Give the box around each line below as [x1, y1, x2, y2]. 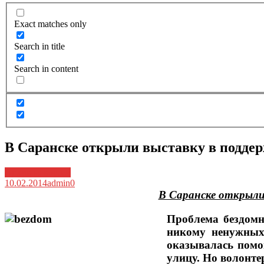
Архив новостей [5, 167, 71, 177]
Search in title [14, 41, 65, 51]
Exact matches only [14, 18, 87, 29]
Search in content [14, 63, 78, 74]
